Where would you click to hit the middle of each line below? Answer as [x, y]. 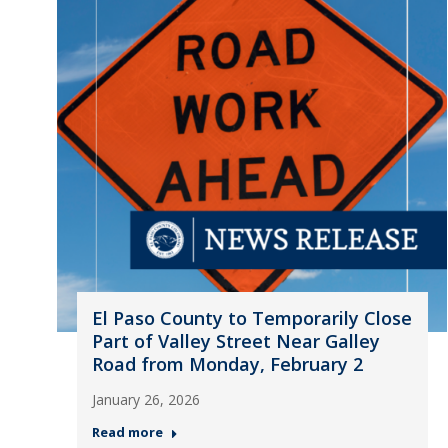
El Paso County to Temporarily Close [251, 318]
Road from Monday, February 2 [227, 364]
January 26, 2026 [145, 399]
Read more [127, 432]
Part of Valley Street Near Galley [235, 341]
